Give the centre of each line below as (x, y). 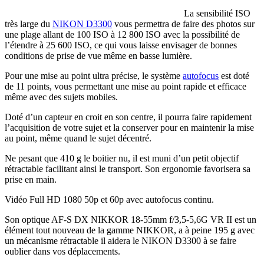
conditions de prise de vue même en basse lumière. (98, 55)
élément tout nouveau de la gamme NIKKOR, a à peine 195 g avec (130, 230)
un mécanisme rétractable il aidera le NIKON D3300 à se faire (121, 240)
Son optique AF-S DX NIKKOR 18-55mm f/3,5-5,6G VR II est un (131, 219)
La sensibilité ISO (216, 13)
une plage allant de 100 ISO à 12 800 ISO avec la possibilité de (122, 34)
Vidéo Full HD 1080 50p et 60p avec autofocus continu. (109, 199)
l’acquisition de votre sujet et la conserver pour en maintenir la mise (129, 127)
